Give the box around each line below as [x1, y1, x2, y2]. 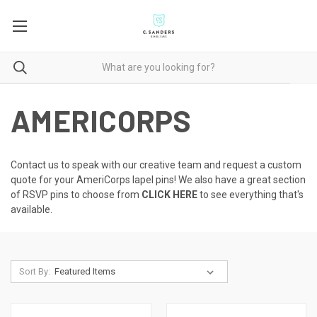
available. [11, 203, 54, 215]
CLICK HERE [142, 188, 197, 200]
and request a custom [202, 158, 301, 171]
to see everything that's [197, 188, 304, 200]
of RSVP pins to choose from [11, 188, 142, 200]
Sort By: [18, 265, 50, 277]
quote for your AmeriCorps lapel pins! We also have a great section [11, 173, 306, 185]
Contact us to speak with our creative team [11, 158, 202, 171]
